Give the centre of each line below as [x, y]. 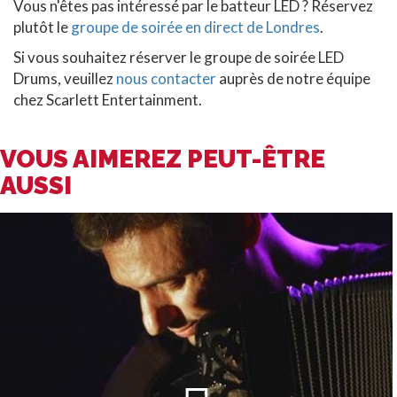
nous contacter [166, 78]
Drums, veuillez [65, 78]
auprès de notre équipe [293, 78]
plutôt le [42, 27]
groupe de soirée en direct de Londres [195, 27]
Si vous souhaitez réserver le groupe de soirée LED [179, 57]
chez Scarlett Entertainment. [108, 99]
